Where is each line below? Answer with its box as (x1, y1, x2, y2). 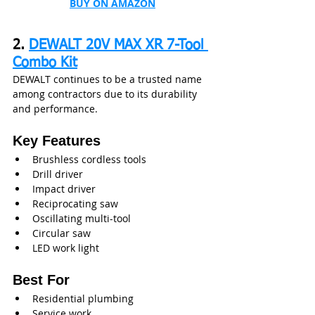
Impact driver (32, 181, 96, 195)
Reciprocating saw (32, 196, 118, 210)
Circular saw (32, 226, 91, 240)
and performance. (13, 101, 98, 115)
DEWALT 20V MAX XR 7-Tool (29, 37, 208, 52)
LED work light (32, 240, 99, 255)
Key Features (13, 132, 101, 148)
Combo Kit (13, 55, 77, 70)
